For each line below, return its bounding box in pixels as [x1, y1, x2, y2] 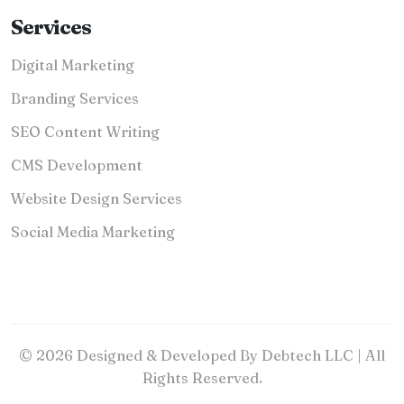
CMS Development [11, 156, 142, 174]
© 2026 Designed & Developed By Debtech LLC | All [19, 346, 385, 364]
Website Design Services [11, 189, 182, 207]
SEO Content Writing [11, 123, 160, 141]
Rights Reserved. [142, 369, 262, 387]
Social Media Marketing [11, 223, 175, 241]
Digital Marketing [11, 56, 134, 74]
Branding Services [11, 89, 139, 107]
